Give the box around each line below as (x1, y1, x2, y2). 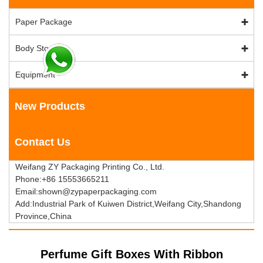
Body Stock (15, 43, 57, 53)
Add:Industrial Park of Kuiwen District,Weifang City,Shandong (15, 198, 241, 208)
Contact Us (15, 136, 70, 148)
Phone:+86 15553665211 (15, 174, 109, 184)
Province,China (15, 211, 72, 221)
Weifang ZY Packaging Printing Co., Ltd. (15, 161, 164, 171)
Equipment (15, 69, 55, 79)
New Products (15, 100, 85, 112)
